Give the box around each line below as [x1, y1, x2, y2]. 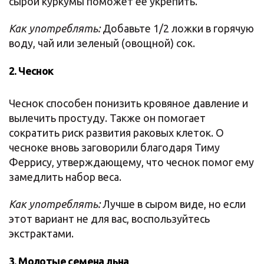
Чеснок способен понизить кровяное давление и [9, 97, 248, 109]
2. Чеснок [9, 65, 54, 77]
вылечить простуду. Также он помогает [9, 112, 206, 124]
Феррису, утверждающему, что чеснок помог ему [9, 156, 254, 168]
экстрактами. [9, 227, 74, 239]
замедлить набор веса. [9, 171, 121, 183]
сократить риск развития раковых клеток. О [9, 127, 224, 138]
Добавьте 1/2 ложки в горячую [100, 22, 254, 34]
